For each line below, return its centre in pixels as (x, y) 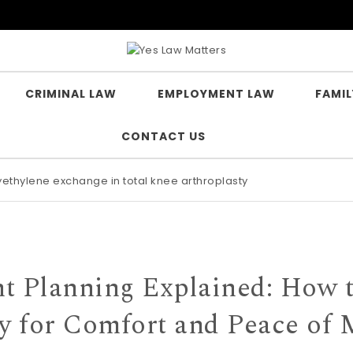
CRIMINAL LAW (71, 94)
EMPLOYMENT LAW (216, 94)
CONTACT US (163, 136)
